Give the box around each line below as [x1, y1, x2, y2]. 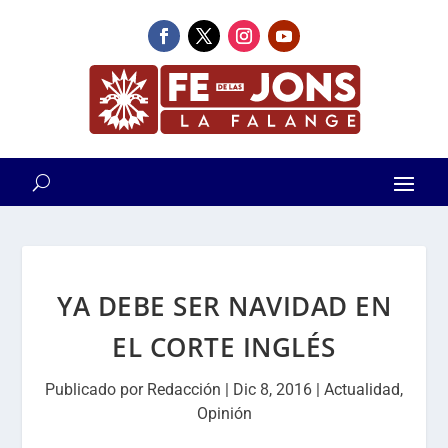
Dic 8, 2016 [233, 380, 312, 399]
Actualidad [324, 380, 400, 399]
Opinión [196, 404, 252, 423]
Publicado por [45, 380, 147, 399]
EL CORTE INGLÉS [112, 329, 336, 365]
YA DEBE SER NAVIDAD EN [57, 288, 391, 324]
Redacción [147, 380, 221, 399]
